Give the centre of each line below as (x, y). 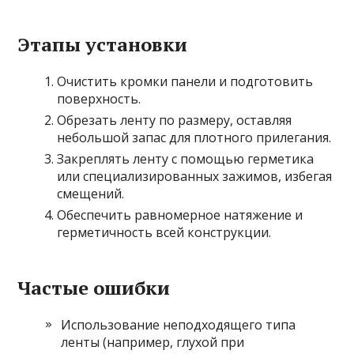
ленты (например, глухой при (153, 342)
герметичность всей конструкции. (164, 232)
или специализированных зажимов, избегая (195, 176)
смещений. (91, 193)
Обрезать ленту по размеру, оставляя (175, 120)
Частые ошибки (94, 287)
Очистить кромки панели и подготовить (185, 81)
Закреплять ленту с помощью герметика (186, 158)
